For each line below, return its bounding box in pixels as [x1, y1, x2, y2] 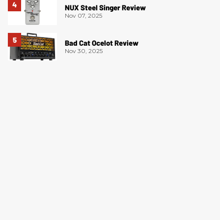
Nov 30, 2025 [65, 47, 103, 55]
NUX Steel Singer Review [65, 3, 146, 12]
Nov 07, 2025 [65, 12, 102, 20]
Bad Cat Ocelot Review [65, 38, 138, 48]
